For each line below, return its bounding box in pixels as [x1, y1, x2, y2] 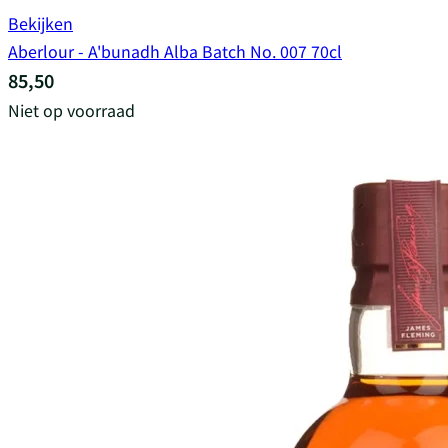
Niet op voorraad [8, 98, 135, 123]
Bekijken [8, 11, 73, 36]
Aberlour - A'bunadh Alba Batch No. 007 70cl [8, 39, 342, 64]
